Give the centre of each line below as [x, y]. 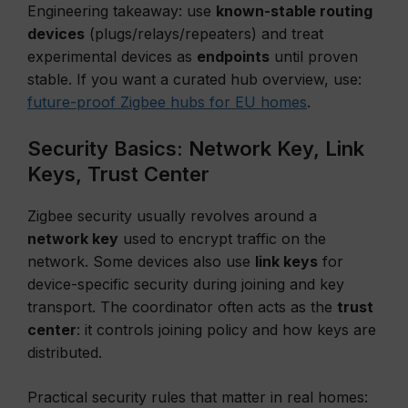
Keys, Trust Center [118, 174]
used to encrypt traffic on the [222, 239]
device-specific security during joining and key [186, 284]
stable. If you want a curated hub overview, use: [194, 79]
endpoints [233, 56]
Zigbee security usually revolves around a [172, 216]
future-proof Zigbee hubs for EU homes [167, 102]
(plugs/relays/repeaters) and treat [204, 34]
